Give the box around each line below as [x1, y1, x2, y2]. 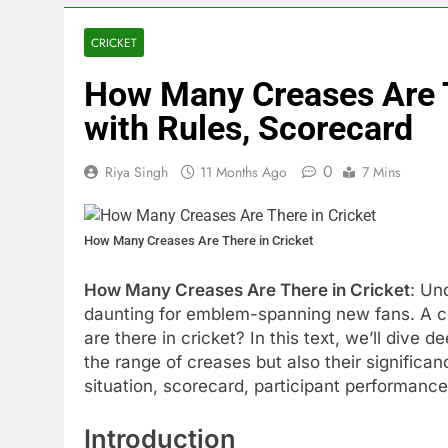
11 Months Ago [200, 162, 287, 182]
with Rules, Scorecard [84, 108, 413, 148]
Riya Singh [105, 162, 168, 182]
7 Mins [362, 162, 401, 182]
